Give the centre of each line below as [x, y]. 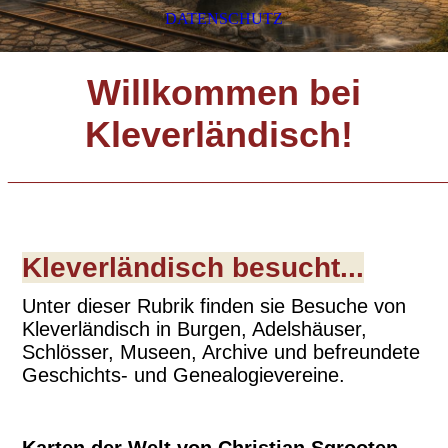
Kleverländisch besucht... [193, 267]
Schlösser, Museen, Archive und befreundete [221, 352]
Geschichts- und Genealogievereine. [184, 375]
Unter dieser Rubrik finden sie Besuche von [214, 306]
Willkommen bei [224, 93]
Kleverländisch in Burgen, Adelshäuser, [195, 329]
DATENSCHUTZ [224, 18]
